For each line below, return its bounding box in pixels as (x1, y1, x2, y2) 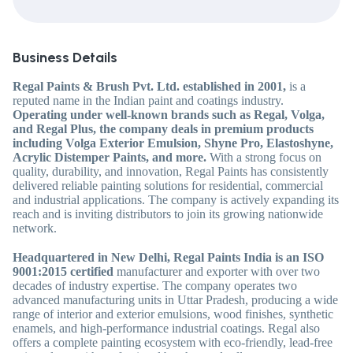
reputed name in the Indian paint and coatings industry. (13, 94, 284, 108)
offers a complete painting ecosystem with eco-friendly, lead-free (13, 336, 333, 350)
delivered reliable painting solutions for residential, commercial (13, 179, 323, 193)
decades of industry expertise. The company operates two (13, 279, 297, 293)
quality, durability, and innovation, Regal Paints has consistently (13, 165, 329, 179)
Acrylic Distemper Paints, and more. (13, 150, 210, 165)
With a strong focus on (210, 150, 321, 165)
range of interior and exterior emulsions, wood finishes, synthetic (13, 307, 333, 321)
